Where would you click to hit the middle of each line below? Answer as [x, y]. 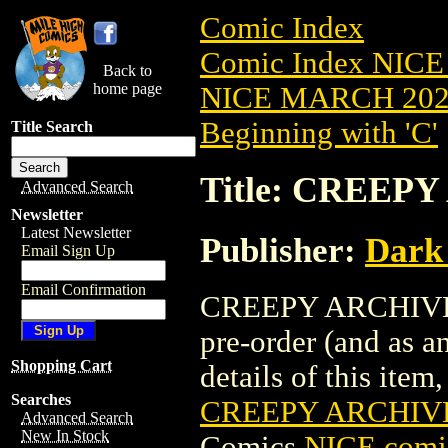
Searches [41, 399]
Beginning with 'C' [319, 133]
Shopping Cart [61, 365]
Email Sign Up [68, 250]
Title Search [52, 126]
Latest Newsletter [76, 232]
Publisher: [282, 249]
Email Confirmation [83, 289]
